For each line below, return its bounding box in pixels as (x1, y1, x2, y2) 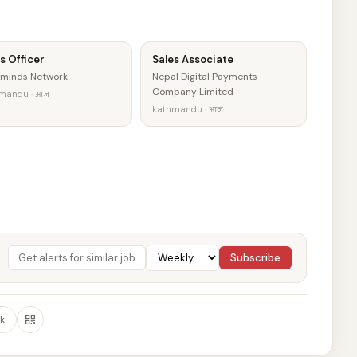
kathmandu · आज (152, 104, 224, 115)
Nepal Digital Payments (152, 70, 258, 83)
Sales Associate (152, 53, 234, 66)
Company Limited (152, 85, 234, 98)
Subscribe (230, 251, 280, 265)
